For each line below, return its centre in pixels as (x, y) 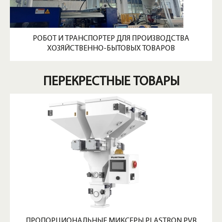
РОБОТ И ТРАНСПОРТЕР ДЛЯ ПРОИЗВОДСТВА (111, 38)
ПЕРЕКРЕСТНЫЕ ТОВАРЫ (111, 82)
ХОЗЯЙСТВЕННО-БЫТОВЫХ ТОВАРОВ (111, 48)
